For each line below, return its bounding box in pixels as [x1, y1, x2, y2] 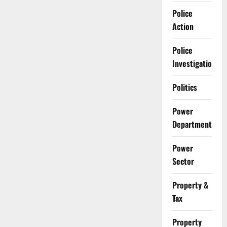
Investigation [172, 57, 216, 70]
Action [172, 20, 194, 33]
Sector [172, 155, 194, 168]
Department [172, 118, 212, 131]
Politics [172, 81, 197, 94]
